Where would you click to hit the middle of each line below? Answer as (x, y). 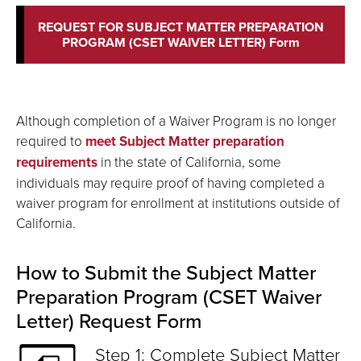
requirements (57, 162)
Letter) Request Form (109, 321)
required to (51, 141)
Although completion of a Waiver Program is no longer (176, 120)
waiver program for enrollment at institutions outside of (178, 203)
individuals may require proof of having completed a (170, 183)
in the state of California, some (189, 162)
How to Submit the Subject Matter (166, 272)
